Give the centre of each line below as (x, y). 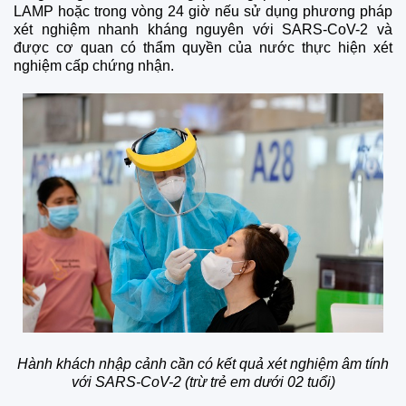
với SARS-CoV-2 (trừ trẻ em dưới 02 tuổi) (203, 382)
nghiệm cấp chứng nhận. (94, 66)
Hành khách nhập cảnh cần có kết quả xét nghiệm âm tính (203, 364)
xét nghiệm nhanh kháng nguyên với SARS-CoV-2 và (203, 30)
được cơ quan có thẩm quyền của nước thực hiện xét (203, 48)
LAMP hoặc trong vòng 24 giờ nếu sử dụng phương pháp (203, 12)
